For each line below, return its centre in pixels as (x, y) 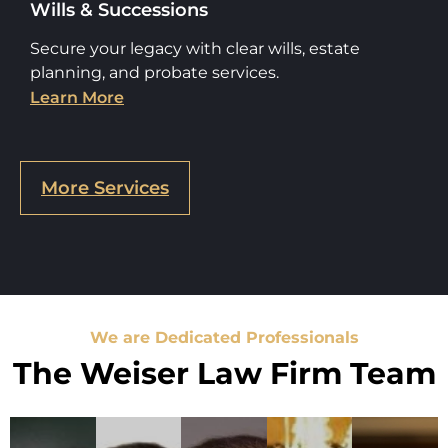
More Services (105, 187)
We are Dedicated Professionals (224, 337)
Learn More (77, 97)
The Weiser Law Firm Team (224, 373)
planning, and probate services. (154, 72)
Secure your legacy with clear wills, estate (195, 48)
